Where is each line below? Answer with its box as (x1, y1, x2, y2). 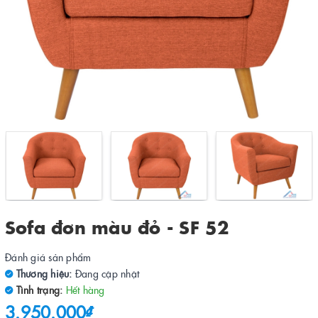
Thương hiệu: (13, 266, 72, 280)
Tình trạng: (13, 283, 63, 297)
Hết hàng (65, 283, 105, 297)
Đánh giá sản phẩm (5, 250, 92, 264)
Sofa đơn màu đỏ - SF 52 (5, 215, 229, 238)
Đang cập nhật (75, 266, 139, 280)
